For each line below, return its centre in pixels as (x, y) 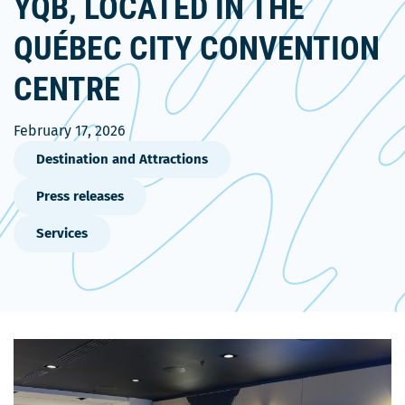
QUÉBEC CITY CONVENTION (197, 49)
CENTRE (67, 89)
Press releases (80, 196)
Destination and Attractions (122, 159)
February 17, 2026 (70, 131)
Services (62, 233)
